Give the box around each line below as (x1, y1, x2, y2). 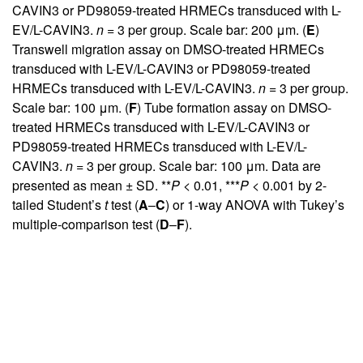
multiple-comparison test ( (12, 215, 160, 234)
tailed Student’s (12, 195, 105, 215)
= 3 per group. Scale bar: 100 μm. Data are (73, 156, 321, 176)
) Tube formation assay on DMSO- (137, 98, 331, 117)
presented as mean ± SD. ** (12, 176, 171, 195)
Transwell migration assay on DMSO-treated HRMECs (12, 40, 324, 59)
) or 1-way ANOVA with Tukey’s (165, 195, 344, 215)
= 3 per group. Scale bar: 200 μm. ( (104, 20, 306, 40)
